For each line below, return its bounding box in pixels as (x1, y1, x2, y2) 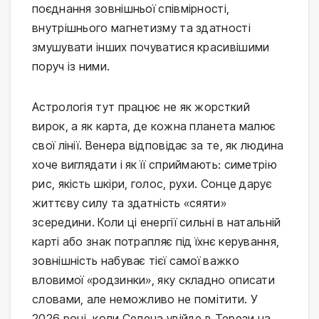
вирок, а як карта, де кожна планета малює (32, 118, 276, 133)
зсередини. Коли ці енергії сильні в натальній (32, 214, 281, 229)
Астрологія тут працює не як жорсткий (32, 99, 250, 114)
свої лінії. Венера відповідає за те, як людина (32, 137, 284, 152)
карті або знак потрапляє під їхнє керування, (32, 234, 280, 249)
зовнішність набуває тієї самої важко (32, 253, 239, 268)
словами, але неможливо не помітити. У (32, 291, 258, 306)
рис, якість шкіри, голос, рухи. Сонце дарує (32, 176, 272, 191)
